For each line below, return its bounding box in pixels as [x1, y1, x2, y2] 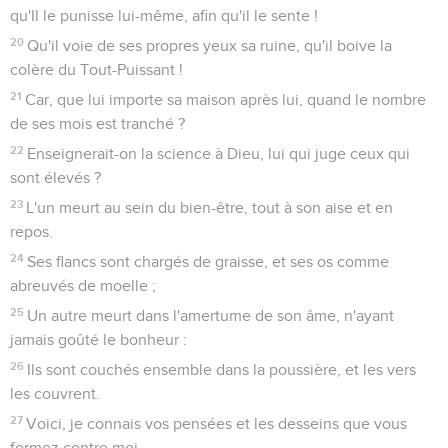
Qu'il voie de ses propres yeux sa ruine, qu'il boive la [27, 37, 393, 54]
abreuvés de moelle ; [10, 277, 156, 294]
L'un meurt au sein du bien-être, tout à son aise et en [26, 199, 394, 216]
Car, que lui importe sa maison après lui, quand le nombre [25, 91, 427, 108]
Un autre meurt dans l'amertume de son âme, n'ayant [27, 307, 395, 324]
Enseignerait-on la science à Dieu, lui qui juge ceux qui [27, 145, 411, 162]
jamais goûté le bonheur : [10, 331, 187, 348]
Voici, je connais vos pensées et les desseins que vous [26, 415, 408, 432]
